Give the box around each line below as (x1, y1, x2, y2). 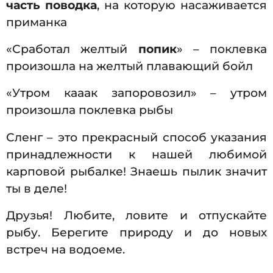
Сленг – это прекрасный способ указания (6, 130, 267, 144)
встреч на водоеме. (6, 242, 128, 257)
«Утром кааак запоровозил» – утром (6, 86, 267, 101)
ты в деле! (6, 181, 67, 196)
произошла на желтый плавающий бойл (6, 59, 253, 74)
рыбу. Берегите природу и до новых (6, 225, 267, 239)
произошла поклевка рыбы (6, 103, 173, 118)
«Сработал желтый (6, 42, 138, 57)
